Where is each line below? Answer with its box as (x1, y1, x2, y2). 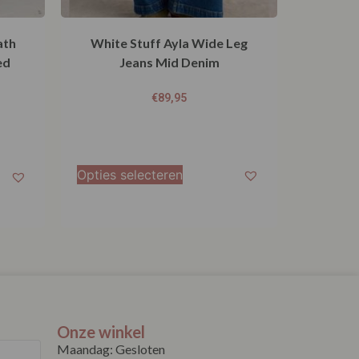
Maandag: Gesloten (57, 341, 165, 357)
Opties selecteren (77, 166, 183, 183)
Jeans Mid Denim (119, 54, 220, 70)
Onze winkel (57, 321, 145, 341)
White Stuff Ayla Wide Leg (91, 34, 248, 50)
